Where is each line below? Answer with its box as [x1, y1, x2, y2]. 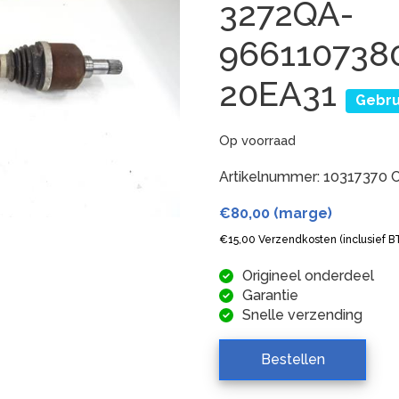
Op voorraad [219, 132, 297, 148]
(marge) [270, 204, 333, 222]
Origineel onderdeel [242, 266, 375, 284]
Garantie [242, 286, 299, 304]
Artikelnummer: [219, 167, 324, 185]
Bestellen [260, 350, 325, 368]
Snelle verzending [242, 305, 363, 323]
